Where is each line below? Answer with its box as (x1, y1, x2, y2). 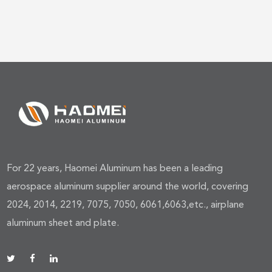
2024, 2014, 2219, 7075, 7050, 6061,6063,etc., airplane (7, 198, 245, 210)
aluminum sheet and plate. (7, 216, 120, 228)
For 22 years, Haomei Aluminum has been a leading (7, 161, 223, 174)
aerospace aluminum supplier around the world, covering (7, 180, 249, 192)
